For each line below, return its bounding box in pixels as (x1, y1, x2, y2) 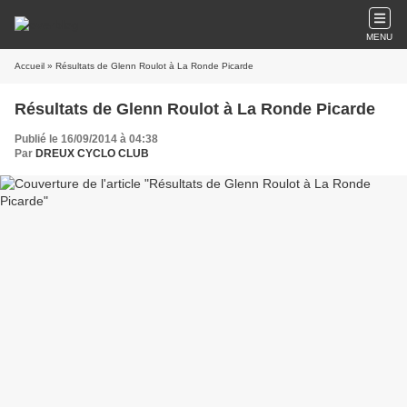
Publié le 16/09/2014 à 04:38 (15, 133, 158, 145)
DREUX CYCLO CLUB (35, 147, 149, 160)
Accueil (15, 61, 45, 71)
